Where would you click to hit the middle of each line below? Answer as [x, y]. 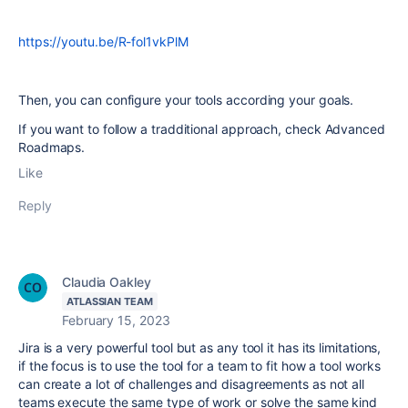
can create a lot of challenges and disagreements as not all [192, 384]
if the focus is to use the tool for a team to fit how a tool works [199, 366]
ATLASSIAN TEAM [110, 301]
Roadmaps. [54, 147]
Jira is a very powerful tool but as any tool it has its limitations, [200, 347]
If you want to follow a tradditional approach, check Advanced [202, 129]
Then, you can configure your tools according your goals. [186, 100]
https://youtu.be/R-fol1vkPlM [103, 41]
